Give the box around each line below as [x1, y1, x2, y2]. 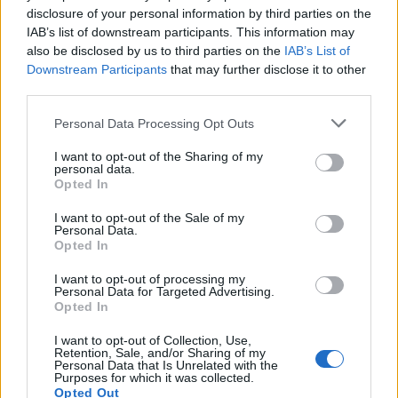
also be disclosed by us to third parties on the [27, 44, 284, 58]
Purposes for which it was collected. [54, 370, 254, 385]
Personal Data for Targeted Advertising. [54, 284, 275, 298]
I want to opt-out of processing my [54, 272, 245, 286]
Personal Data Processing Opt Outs [54, 115, 254, 131]
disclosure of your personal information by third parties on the [27, 6, 371, 20]
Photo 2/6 [14, 94, 58, 107]
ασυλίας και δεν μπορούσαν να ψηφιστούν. [14, 136, 285, 154]
